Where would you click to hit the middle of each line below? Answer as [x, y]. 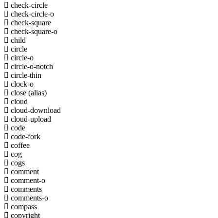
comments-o [28, 198]
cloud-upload [30, 119]
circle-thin [25, 75]
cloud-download [35, 110]
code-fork [25, 136]
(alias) [37, 92]
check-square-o [33, 31]
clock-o [21, 84]
